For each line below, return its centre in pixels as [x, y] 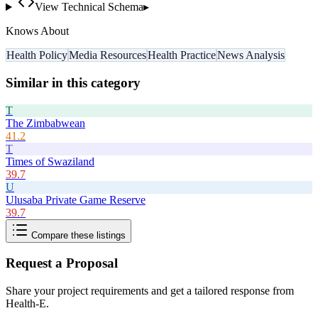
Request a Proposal [62, 263]
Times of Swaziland [50, 161]
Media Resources [108, 55]
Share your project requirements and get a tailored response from [150, 291]
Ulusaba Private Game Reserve [76, 199]
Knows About [37, 31]
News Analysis [251, 55]
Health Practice [182, 55]
